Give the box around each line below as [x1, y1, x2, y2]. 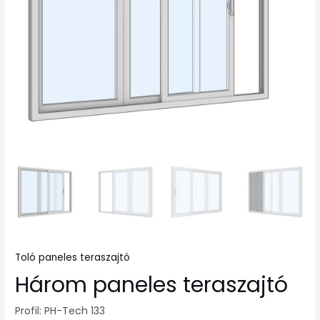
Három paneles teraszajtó [15, 269, 289, 300]
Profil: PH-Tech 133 [15, 303, 106, 318]
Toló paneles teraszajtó [15, 251, 131, 265]
